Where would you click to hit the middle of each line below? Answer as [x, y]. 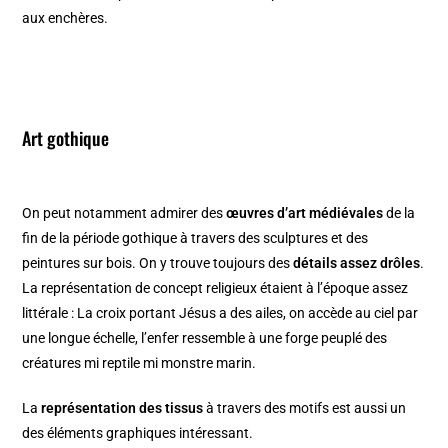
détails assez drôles [357, 262]
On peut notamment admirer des [124, 212]
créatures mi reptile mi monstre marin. [142, 362]
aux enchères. [65, 17]
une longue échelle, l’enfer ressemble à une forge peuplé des [205, 337]
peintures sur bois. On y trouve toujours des [158, 262]
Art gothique [66, 137]
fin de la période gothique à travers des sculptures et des [195, 237]
